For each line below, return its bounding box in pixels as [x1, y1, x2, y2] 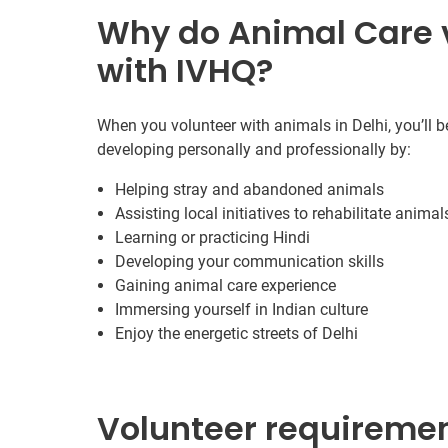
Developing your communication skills [115, 252, 384, 271]
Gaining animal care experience [115, 276, 336, 295]
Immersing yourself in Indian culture [115, 300, 368, 319]
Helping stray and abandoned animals [115, 180, 384, 199]
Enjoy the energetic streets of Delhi [115, 324, 358, 343]
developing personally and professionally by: [97, 140, 411, 159]
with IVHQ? [97, 48, 273, 93]
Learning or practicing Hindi [115, 228, 310, 247]
